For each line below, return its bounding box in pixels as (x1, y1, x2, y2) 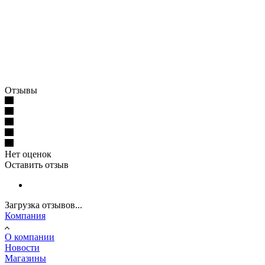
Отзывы (5, 85, 37, 95)
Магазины (5, 253, 46, 263)
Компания (5, 210, 46, 221)
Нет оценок (5, 148, 51, 159)
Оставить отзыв (5, 159, 69, 170)
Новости (5, 242, 40, 253)
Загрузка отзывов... (5, 199, 82, 210)
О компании (5, 231, 54, 242)
